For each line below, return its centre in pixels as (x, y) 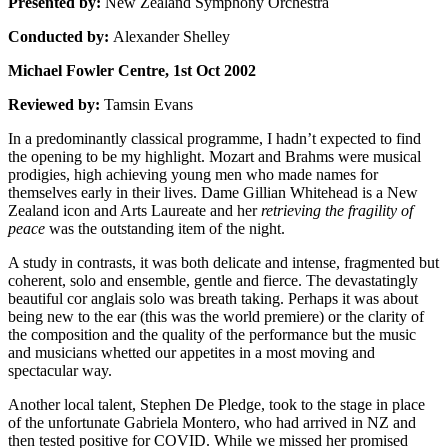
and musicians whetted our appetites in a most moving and (191, 352)
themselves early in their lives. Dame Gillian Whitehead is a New (213, 192)
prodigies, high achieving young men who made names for (193, 174)
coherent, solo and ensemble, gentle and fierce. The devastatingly (213, 280)
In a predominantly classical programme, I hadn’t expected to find (214, 138)
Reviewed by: (56, 104)
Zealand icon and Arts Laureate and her (134, 210)
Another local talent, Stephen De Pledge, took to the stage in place (216, 404)
